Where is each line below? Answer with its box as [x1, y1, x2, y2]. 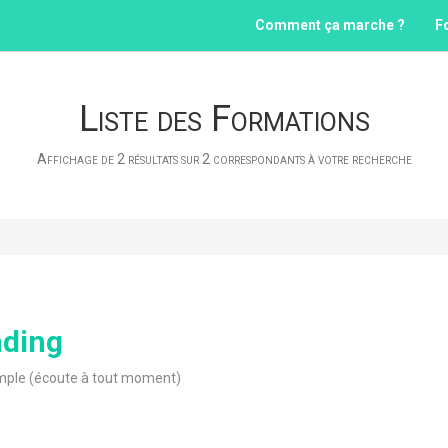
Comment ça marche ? [255, 17, 405, 33]
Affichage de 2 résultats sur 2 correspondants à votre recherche [36, 151, 412, 167]
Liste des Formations [78, 98, 370, 140]
